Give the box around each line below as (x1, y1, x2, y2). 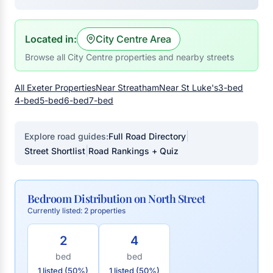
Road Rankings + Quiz (88, 145, 179, 156)
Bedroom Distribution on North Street (27, 191, 205, 206)
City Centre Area (96, 33, 171, 45)
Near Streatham (96, 82, 159, 93)
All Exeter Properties (15, 82, 96, 93)
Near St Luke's (159, 82, 218, 93)
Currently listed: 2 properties (27, 206, 126, 215)
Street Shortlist (24, 145, 85, 156)
